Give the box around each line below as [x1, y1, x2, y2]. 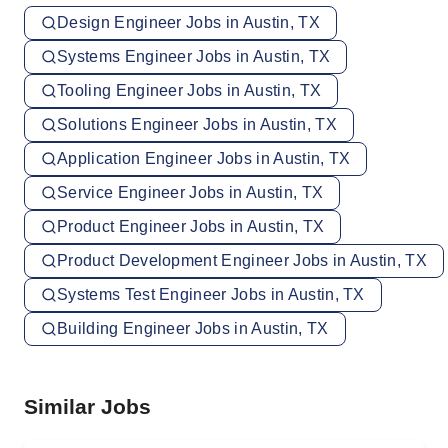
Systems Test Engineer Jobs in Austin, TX [57, 286, 365, 303]
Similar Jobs [24, 395, 151, 418]
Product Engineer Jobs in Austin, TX [57, 218, 325, 235]
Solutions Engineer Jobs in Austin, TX [57, 116, 337, 133]
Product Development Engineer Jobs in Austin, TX [57, 252, 428, 269]
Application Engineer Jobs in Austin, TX [57, 150, 351, 167]
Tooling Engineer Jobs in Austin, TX [57, 82, 322, 99]
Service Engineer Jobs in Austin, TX [57, 184, 324, 201]
